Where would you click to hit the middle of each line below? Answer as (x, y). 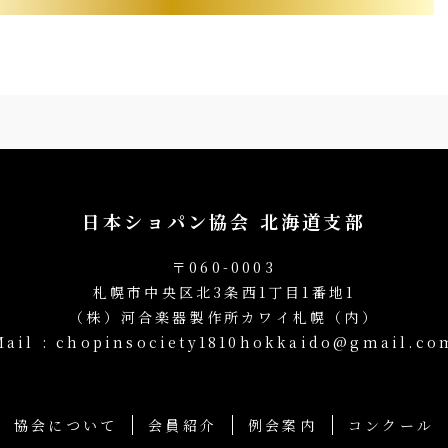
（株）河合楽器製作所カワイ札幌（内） (224, 317)
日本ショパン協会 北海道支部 (224, 221)
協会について (66, 425)
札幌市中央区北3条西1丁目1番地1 (224, 292)
